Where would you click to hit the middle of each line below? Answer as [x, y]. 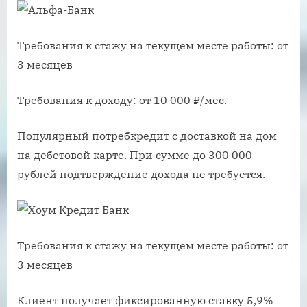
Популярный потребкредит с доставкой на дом [147, 136]
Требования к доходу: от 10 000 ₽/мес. [122, 100]
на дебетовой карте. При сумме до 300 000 [135, 155]
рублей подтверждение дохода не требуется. [141, 174]
